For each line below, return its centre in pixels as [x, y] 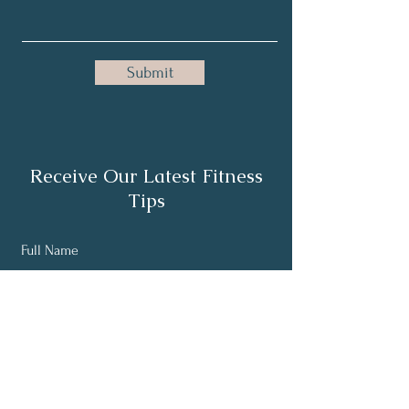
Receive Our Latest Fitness [146, 176]
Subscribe [148, 384]
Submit [150, 73]
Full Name [50, 250]
